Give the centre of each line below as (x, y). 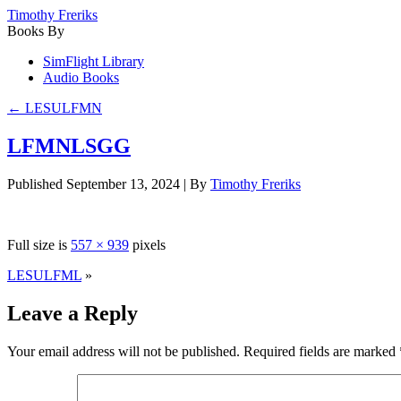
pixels (147, 244)
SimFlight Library (94, 61)
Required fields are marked (321, 351)
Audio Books (81, 77)
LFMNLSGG (69, 145)
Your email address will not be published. (124, 351)
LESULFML (44, 275)
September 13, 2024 (123, 183)
